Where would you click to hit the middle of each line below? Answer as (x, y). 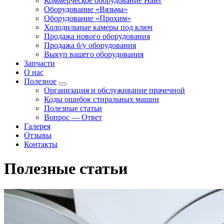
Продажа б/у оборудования (90, 45)
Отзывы (38, 135)
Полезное (40, 81)
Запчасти (39, 63)
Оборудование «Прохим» (87, 18)
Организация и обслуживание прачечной (114, 90)
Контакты (41, 144)
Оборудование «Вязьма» (86, 9)
